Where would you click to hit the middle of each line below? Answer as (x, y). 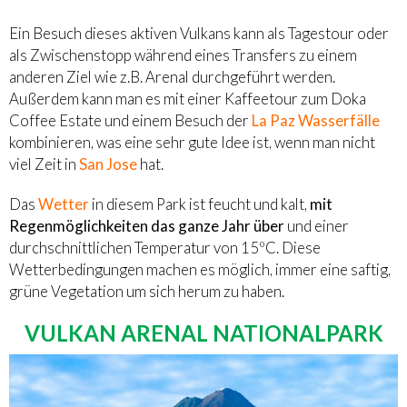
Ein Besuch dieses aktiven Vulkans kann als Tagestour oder (199, 34)
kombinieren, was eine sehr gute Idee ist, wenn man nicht (192, 143)
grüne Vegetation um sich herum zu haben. (147, 292)
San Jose (108, 164)
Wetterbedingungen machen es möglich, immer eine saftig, (200, 270)
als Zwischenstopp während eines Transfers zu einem (183, 55)
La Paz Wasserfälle (316, 121)
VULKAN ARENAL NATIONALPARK (203, 333)
